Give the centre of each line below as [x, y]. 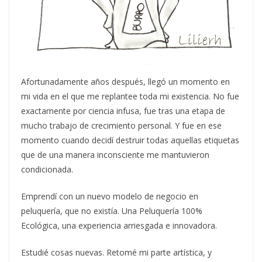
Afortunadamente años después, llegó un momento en [125, 81]
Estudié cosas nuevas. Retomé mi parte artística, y [116, 252]
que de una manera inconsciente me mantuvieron [115, 154]
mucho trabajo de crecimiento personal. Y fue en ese [121, 125]
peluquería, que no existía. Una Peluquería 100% [112, 211]
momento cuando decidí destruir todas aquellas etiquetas [130, 140]
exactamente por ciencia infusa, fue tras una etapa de [123, 111]
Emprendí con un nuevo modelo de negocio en [110, 196]
